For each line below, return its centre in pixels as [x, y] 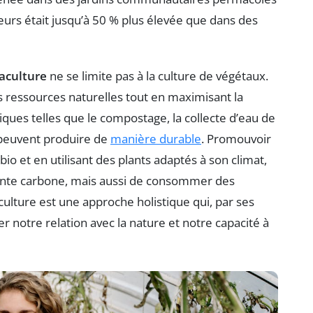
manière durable [156, 138]
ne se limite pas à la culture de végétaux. [158, 75]
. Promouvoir [236, 138]
